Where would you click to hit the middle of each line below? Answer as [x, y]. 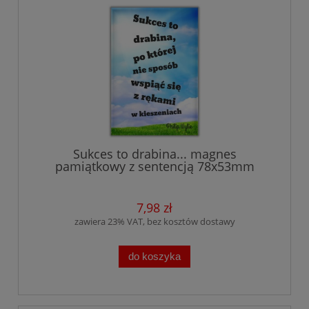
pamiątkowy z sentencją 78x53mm [154, 166]
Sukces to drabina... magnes [154, 153]
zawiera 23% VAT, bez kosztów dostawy [154, 221]
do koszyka [154, 256]
